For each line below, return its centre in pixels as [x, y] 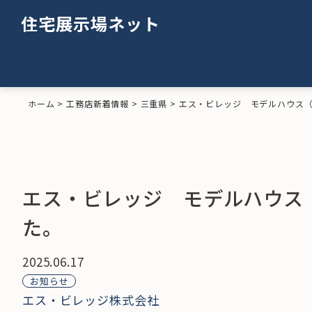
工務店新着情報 [98, 103]
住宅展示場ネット [91, 23]
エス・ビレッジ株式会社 [91, 300]
